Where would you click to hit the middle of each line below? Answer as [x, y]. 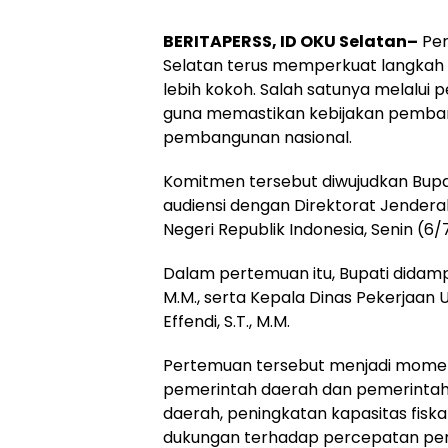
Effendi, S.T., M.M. [226, 321]
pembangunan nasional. [257, 137]
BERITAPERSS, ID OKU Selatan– [290, 41]
